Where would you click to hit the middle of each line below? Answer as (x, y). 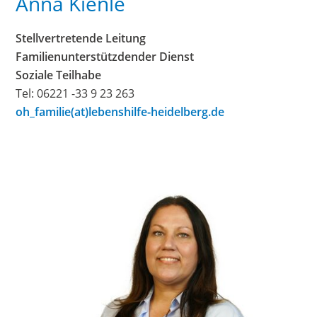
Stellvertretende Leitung (81, 39)
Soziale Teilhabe (59, 75)
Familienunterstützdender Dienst (105, 57)
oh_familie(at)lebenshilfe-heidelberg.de (120, 112)
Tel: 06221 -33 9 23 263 (75, 94)
